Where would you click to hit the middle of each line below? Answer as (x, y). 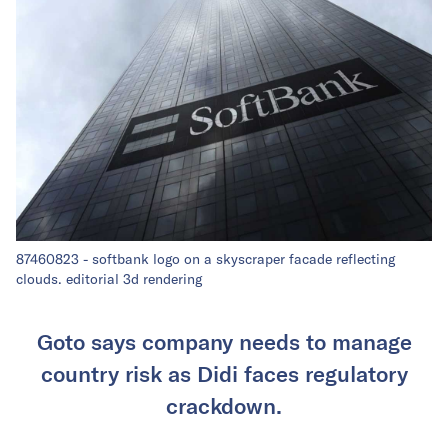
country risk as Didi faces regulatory (224, 373)
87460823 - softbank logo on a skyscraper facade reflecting (205, 259)
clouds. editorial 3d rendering (109, 279)
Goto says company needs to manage (224, 341)
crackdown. (224, 405)
